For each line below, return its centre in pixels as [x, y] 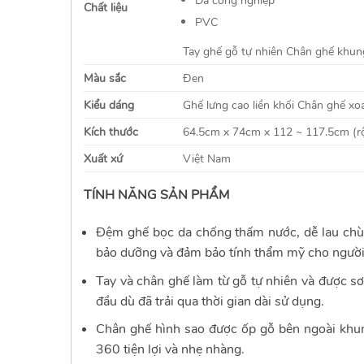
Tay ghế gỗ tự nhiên [233, 52]
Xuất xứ [103, 159]
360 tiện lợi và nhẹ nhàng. [170, 350]
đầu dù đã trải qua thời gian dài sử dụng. [210, 301]
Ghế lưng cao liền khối [239, 105]
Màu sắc [105, 78]
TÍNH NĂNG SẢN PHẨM [156, 195]
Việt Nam [207, 159]
